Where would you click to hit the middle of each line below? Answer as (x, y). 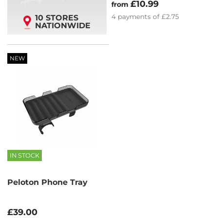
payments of (140, 16)
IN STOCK (25, 156)
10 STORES (57, 18)
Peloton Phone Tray (47, 182)
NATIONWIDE (63, 26)
